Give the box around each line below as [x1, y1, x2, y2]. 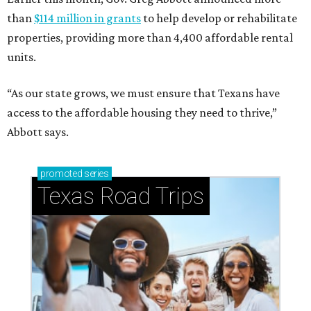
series [82, 168, 109, 180]
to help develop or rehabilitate [141, 11, 297, 26]
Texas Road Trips [37, 183, 204, 210]
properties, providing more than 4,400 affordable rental [7, 31, 293, 45]
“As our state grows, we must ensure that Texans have [7, 86, 280, 101]
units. [7, 50, 36, 65]
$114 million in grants [34, 11, 141, 26]
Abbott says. [7, 125, 69, 140]
